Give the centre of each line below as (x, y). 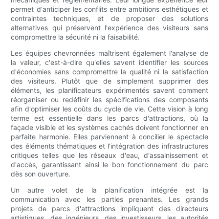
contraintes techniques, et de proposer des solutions (109, 19)
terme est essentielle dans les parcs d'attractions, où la (109, 118)
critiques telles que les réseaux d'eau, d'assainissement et (109, 155)
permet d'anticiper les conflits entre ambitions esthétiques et (109, 9)
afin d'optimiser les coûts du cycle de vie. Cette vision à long (109, 109)
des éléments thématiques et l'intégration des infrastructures (109, 146)
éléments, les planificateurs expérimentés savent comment (109, 90)
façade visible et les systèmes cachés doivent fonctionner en (109, 128)
